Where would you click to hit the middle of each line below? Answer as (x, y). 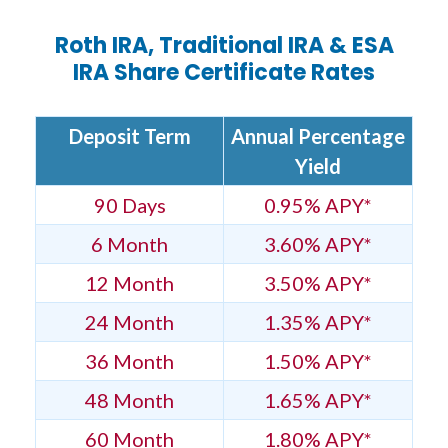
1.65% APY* (318, 400)
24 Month (129, 322)
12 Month (129, 283)
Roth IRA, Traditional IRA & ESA (224, 46)
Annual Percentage (318, 136)
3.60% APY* (318, 244)
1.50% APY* (318, 361)
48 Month (129, 400)
